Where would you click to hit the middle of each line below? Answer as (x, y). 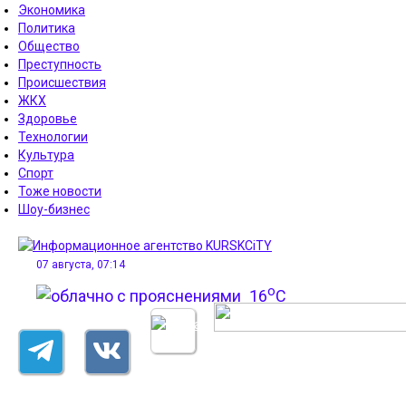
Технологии (53, 137)
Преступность (60, 64)
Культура (46, 155)
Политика (47, 28)
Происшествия (62, 82)
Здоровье (48, 119)
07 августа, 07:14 (81, 265)
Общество (49, 46)
